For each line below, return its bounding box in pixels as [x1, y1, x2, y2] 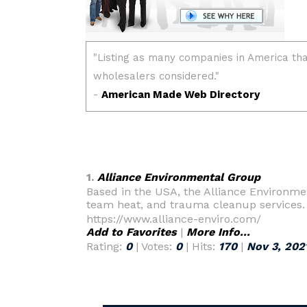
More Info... [186, 225, 250, 238]
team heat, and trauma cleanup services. [86, 198, 305, 211]
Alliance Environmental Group [97, 171, 260, 184]
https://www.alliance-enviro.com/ [86, 212, 261, 225]
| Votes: [132, 240, 175, 253]
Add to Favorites [86, 225, 177, 238]
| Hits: [182, 240, 219, 253]
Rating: [86, 240, 125, 253]
